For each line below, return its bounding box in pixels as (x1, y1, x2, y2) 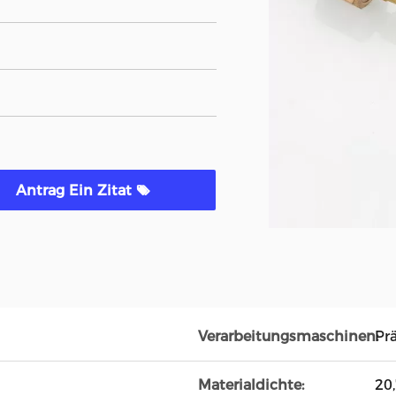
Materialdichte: (198, 377, 304, 393)
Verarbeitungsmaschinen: (198, 328, 378, 345)
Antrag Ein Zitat (16, 182, 136, 199)
